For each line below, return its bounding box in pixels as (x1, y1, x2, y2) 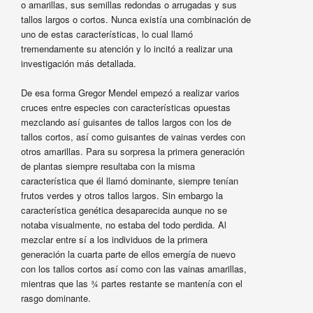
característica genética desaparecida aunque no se (20, 203, 227, 217)
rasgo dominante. (20, 291, 91, 305)
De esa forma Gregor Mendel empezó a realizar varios (20, 86, 240, 100)
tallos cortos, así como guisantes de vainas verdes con (20, 130, 245, 144)
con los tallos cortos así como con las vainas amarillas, (20, 262, 247, 276)
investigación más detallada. (20, 57, 136, 71)
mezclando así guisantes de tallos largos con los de (20, 115, 231, 129)
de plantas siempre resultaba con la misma (20, 159, 195, 173)
